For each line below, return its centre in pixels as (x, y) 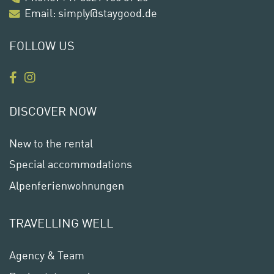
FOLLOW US (42, 45)
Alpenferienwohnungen (67, 185)
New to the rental (51, 143)
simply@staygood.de (108, 13)
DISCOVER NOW (53, 110)
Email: (41, 13)
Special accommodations (71, 164)
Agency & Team (47, 255)
